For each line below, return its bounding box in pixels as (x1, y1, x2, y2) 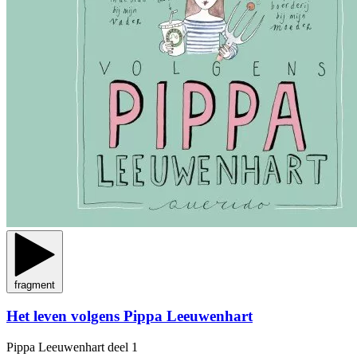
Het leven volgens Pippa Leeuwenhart (6, 308, 253, 325)
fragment (14, 278, 55, 291)
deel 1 (108, 339, 138, 354)
